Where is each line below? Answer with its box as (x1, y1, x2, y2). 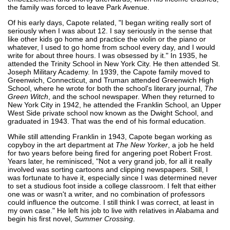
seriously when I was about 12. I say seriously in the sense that (8, 26, 212, 35)
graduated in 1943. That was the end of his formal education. (8, 117, 206, 125)
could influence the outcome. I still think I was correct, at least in (8, 198, 214, 206)
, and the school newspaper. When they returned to (48, 92, 215, 101)
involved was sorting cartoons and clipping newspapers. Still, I (8, 165, 208, 174)
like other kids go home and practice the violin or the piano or (8, 34, 206, 43)
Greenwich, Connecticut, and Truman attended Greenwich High (8, 75, 214, 84)
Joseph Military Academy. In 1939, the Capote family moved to (8, 67, 210, 76)
